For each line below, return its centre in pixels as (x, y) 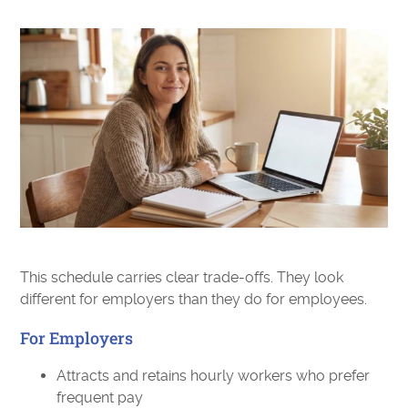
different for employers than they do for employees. (194, 300)
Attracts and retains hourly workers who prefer (214, 376)
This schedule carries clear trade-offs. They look (182, 278)
